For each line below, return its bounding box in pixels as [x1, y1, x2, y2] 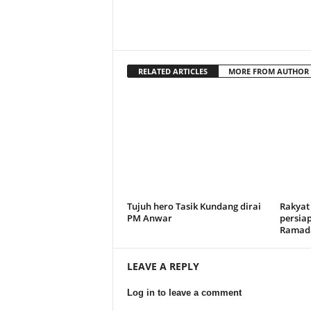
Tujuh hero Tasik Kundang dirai [126, 200, 261, 212]
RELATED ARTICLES [137, 66, 208, 76]
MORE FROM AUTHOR [228, 66, 309, 76]
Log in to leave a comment [126, 287, 242, 298]
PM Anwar [126, 212, 172, 224]
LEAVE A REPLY [126, 260, 199, 273]
